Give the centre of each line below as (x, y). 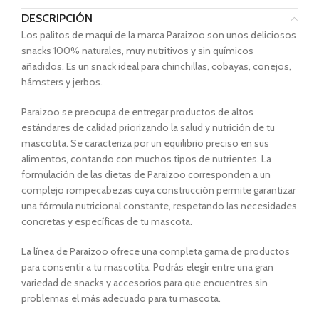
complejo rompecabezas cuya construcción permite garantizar (158, 190)
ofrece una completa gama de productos (199, 251)
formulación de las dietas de (84, 174)
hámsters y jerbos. (62, 82)
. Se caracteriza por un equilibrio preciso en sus (168, 143)
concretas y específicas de (81, 221)
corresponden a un (228, 174)
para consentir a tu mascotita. (87, 267)
